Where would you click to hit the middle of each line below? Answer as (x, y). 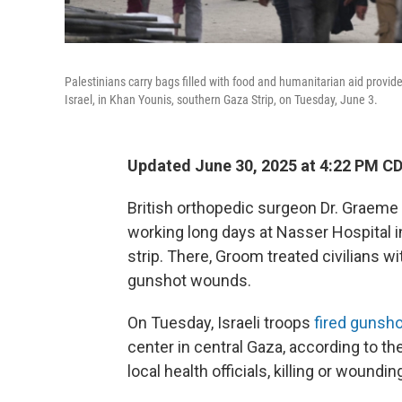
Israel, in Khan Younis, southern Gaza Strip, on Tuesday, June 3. (221, 100)
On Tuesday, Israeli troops (221, 323)
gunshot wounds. (189, 280)
